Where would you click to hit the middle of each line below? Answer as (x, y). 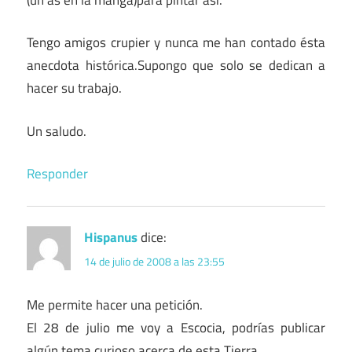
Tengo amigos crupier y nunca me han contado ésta (176, 43)
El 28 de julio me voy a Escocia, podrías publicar (176, 328)
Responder (57, 174)
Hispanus (111, 238)
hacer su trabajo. (74, 88)
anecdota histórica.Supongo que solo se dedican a (176, 66)
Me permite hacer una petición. (115, 305)
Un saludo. (57, 131)
